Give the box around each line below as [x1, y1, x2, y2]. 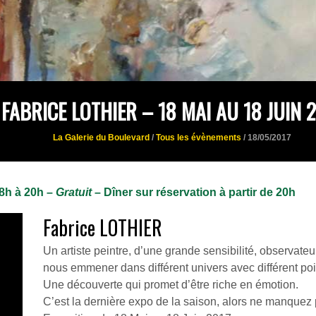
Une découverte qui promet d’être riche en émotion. [42, 279, 298, 291]
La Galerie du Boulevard [53, 133, 150, 142]
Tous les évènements [156, 133, 241, 142]
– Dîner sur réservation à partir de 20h [95, 186, 296, 198]
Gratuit [56, 186, 95, 198]
